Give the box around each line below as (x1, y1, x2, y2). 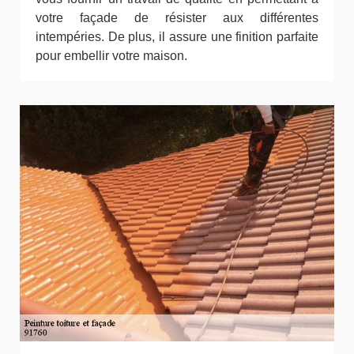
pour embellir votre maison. (36, 49, 187, 62)
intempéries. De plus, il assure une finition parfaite (36, 30, 318, 43)
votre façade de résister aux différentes (36, 11, 318, 24)
